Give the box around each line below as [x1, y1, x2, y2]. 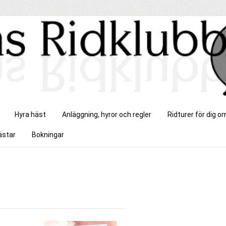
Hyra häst [15, 110, 46, 119]
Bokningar [32, 131, 64, 139]
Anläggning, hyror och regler [62, 110, 151, 119]
